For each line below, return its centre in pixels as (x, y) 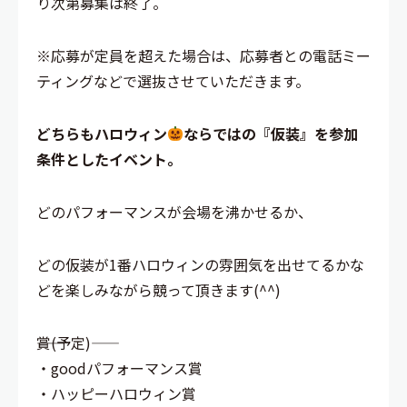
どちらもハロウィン (102, 133)
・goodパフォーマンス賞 (119, 367)
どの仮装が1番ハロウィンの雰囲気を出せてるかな (200, 264)
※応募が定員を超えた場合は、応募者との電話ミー (203, 55)
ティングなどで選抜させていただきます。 (173, 80)
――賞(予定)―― (64, 342)
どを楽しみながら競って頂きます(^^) (159, 289)
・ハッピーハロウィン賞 (116, 393)
